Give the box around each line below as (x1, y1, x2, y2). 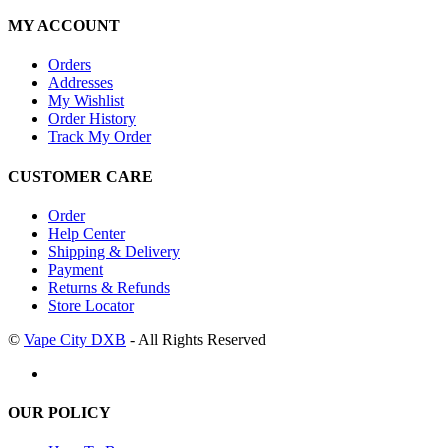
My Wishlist (48, 92, 124, 110)
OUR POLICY (8, 404, 111, 422)
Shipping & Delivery (48, 242, 180, 260)
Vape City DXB (24, 330, 126, 348)
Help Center (48, 224, 125, 242)
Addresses (48, 74, 113, 92)
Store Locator (48, 296, 134, 314)
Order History (48, 110, 136, 128)
